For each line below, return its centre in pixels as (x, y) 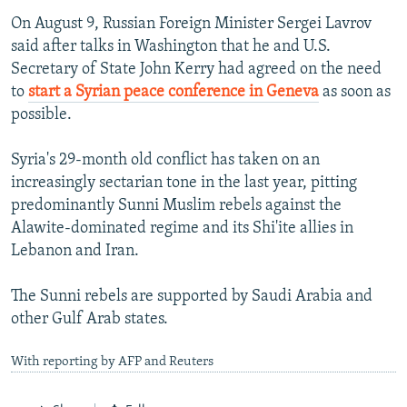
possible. (41, 114)
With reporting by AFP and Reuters (112, 362)
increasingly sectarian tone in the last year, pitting (184, 183)
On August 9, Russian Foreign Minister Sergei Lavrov (191, 24)
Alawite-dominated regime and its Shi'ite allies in (182, 228)
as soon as (355, 92)
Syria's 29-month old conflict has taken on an (165, 160)
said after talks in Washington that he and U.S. (171, 46)
